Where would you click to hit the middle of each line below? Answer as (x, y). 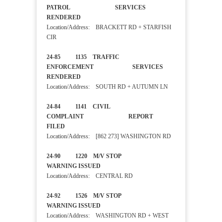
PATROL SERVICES (96, 8)
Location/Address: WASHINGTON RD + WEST (108, 216)
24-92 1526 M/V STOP (111, 196)
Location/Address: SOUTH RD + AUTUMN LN (107, 87)
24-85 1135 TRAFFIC (83, 57)
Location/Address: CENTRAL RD (90, 176)
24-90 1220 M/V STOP (111, 156)
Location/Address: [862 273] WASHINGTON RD (109, 137)
